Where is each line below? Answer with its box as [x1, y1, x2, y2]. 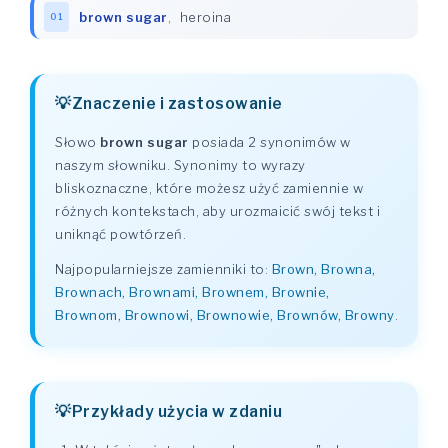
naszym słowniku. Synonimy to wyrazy [55, 157, 306, 173]
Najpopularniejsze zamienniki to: [55, 261, 272, 277]
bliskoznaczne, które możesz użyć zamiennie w [55, 180, 363, 196]
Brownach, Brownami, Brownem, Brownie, [55, 284, 330, 300]
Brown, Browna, [271, 261, 376, 277]
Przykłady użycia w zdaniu [71, 402, 282, 421]
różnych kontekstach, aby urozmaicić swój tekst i [55, 203, 380, 219]
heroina [179, 9, 231, 25]
